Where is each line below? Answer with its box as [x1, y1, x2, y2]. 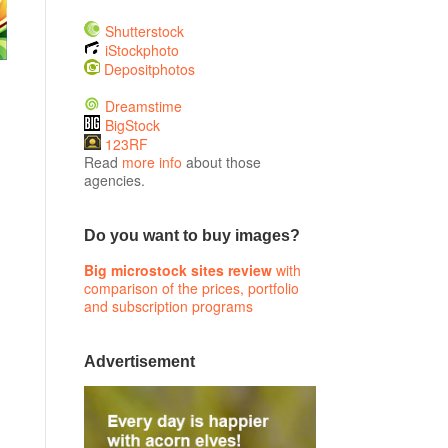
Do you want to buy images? [83, 227, 300, 245]
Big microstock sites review [83, 259, 272, 280]
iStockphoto [104, 39, 179, 60]
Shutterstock [104, 20, 184, 41]
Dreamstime [104, 95, 182, 116]
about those [181, 151, 261, 172]
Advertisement [83, 353, 195, 370]
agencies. [83, 169, 145, 190]
